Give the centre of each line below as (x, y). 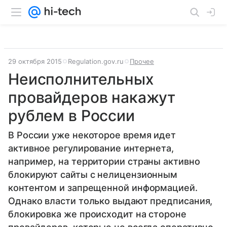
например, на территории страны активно (104, 161)
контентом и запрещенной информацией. (103, 188)
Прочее (142, 61)
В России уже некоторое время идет (92, 135)
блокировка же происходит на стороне (97, 214)
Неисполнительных (81, 79)
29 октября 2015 (35, 61)
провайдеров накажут (92, 97)
